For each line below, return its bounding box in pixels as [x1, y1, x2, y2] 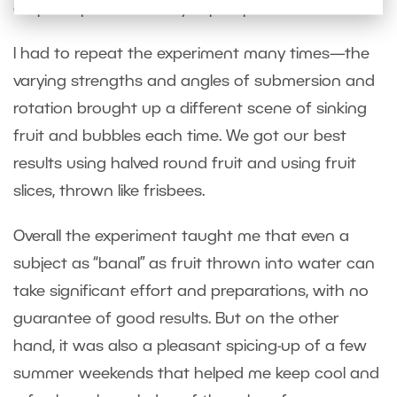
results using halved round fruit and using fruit [13, 156, 356, 171]
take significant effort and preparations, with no [13, 284, 369, 299]
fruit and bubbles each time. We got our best [13, 128, 346, 144]
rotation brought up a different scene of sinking [13, 101, 367, 116]
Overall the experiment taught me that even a [13, 229, 349, 244]
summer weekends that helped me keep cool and [13, 366, 379, 381]
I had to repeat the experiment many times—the [13, 46, 370, 61]
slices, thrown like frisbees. [13, 183, 205, 198]
